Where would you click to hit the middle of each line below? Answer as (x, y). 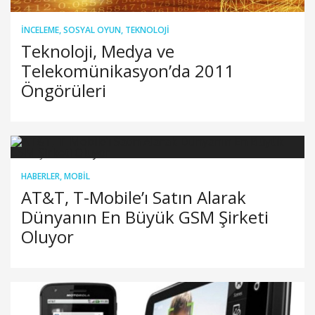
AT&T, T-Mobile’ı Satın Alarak (134, 197)
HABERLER (40, 176)
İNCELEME (40, 30)
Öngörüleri (64, 90)
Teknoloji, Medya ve (98, 51)
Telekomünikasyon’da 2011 (128, 70)
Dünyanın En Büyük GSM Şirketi (145, 217)
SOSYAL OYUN (92, 30)
